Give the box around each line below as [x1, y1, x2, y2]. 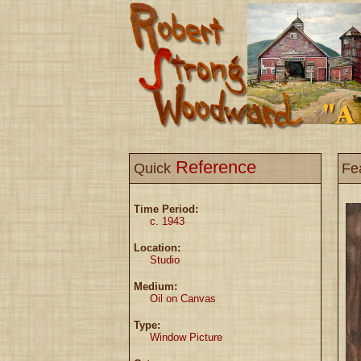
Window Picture [150, 331, 222, 343]
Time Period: [134, 203, 198, 215]
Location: [134, 242, 180, 254]
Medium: [134, 280, 177, 293]
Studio [150, 254, 180, 266]
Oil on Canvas [150, 293, 216, 305]
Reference [171, 157, 256, 177]
